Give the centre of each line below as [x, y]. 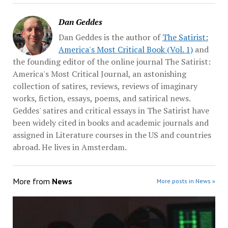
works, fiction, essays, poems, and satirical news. [101, 98]
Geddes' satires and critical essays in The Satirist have [111, 110]
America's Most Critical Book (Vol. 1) [125, 49]
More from [32, 181]
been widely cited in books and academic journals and [110, 122]
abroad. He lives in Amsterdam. [69, 147]
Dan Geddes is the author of [110, 37]
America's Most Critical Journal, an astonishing [99, 74]
